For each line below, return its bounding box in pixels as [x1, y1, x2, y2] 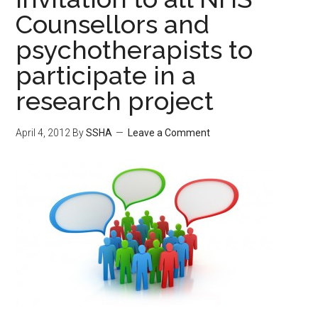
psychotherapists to [16, 35, 253, 65]
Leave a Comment [128, 127, 211, 138]
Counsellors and [16, 9, 210, 39]
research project [16, 86, 214, 116]
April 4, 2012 [16, 127, 71, 138]
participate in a [16, 60, 197, 90]
